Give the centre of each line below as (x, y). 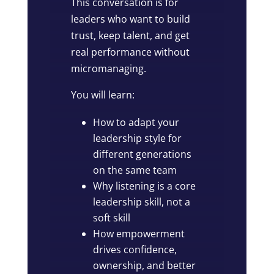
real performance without (131, 52)
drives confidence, (135, 249)
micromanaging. (109, 68)
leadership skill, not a (142, 202)
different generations (143, 154)
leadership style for (138, 138)
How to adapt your (136, 122)
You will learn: (103, 94)
